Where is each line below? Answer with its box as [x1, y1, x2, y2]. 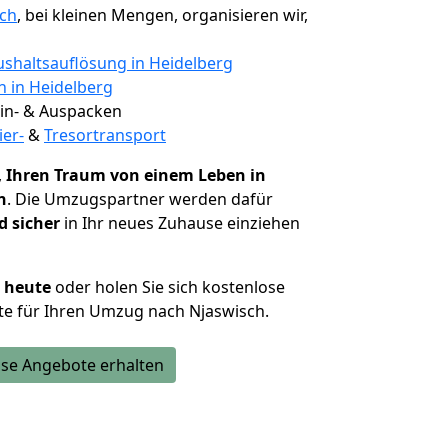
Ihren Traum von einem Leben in [6, 164, 266, 186]
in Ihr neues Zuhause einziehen [60, 212, 300, 234]
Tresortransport [44, 124, 166, 146]
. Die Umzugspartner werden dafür [7, 188, 273, 210]
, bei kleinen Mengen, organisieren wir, [17, 4, 308, 26]
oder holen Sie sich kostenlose [51, 276, 285, 298]
